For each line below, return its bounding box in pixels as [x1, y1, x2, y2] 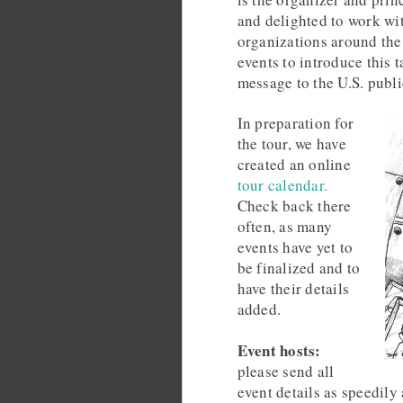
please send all [237, 360, 335, 381]
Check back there [237, 195, 352, 217]
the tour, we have [237, 133, 346, 155]
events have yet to [237, 237, 354, 258]
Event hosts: [237, 338, 321, 362]
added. [237, 299, 282, 320]
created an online [237, 154, 351, 175]
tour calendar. [237, 175, 328, 196]
